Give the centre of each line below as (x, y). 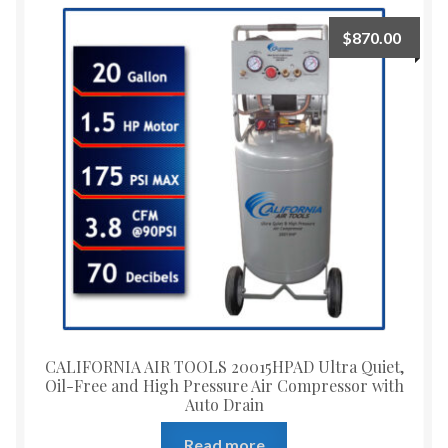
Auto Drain (224, 404)
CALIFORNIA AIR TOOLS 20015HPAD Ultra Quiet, (224, 366)
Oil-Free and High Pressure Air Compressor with (224, 385)
